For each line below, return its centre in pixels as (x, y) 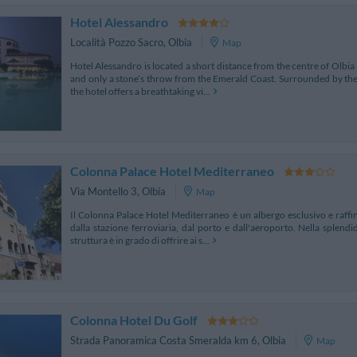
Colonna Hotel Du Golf (134, 320)
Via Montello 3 (104, 192)
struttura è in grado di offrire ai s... (140, 240)
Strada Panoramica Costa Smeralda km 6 (164, 341)
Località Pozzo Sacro (117, 43)
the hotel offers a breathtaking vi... (140, 91)
